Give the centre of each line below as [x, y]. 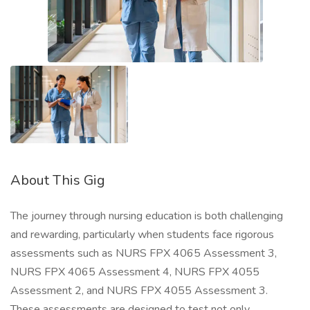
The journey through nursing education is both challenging [147, 216]
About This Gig [58, 180]
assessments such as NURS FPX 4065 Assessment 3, [144, 253]
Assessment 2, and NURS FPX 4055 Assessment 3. [139, 291]
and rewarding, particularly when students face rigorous [142, 235]
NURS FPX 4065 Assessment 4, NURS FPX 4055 [135, 272]
